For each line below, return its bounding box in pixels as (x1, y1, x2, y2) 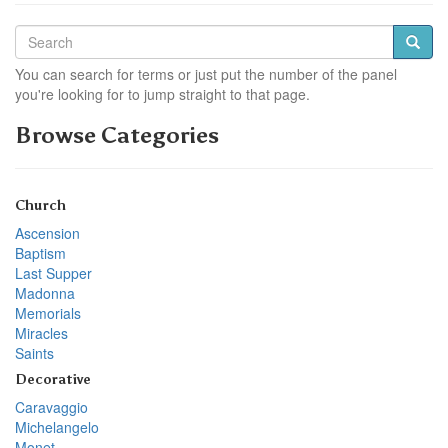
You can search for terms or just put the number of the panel (15, 63, 397, 84)
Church (15, 196, 66, 214)
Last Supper (15, 262, 92, 283)
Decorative (15, 370, 91, 388)
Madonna (15, 282, 75, 303)
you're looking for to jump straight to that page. (15, 83, 310, 104)
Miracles (15, 322, 68, 343)
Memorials (15, 302, 81, 323)
